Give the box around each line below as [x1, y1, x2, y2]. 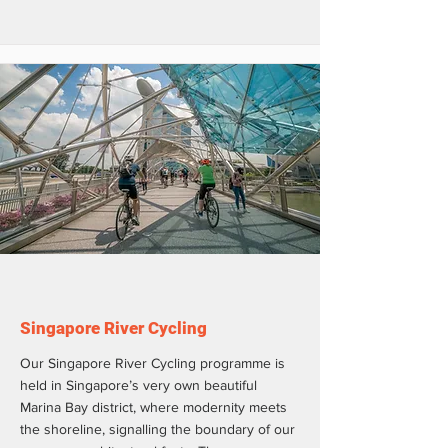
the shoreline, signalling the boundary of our [20, 420, 295, 437]
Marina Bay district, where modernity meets [20, 398, 287, 415]
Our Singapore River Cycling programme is [20, 354, 285, 371]
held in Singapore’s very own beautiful [20, 376, 257, 393]
